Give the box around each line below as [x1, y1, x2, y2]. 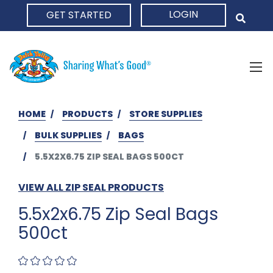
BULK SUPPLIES [35, 129, 102, 141]
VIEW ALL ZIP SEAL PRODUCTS [18, 180, 164, 194]
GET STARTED [46, 8, 112, 22]
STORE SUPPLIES [129, 107, 202, 120]
